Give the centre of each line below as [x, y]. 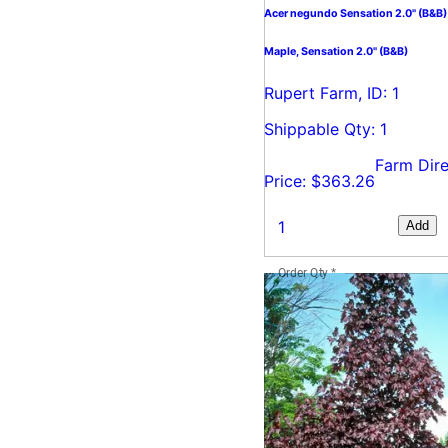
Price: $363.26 [319, 180]
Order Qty [303, 272]
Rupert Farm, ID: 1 [331, 92]
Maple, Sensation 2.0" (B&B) [336, 51]
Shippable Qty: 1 [325, 128]
